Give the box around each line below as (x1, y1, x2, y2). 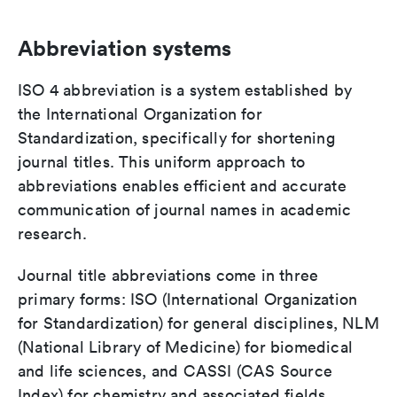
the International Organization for (18, 104, 262, 125)
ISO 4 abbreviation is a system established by (18, 80, 353, 101)
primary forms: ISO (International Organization (18, 289, 358, 310)
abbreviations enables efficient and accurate (18, 175, 346, 197)
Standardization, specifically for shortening (18, 128, 335, 149)
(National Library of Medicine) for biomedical (18, 337, 354, 358)
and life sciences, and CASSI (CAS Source (18, 361, 333, 382)
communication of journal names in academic (18, 199, 352, 221)
